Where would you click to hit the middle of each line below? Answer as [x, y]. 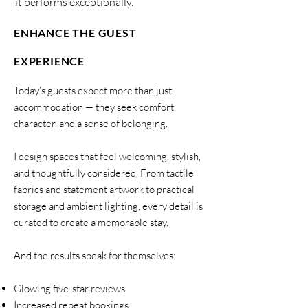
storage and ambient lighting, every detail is [108, 206]
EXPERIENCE [49, 61]
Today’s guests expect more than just [93, 90]
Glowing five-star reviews [69, 288]
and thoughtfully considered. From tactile [104, 173]
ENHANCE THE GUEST [75, 33]
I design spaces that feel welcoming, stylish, [107, 156]
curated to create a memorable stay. [91, 222]
